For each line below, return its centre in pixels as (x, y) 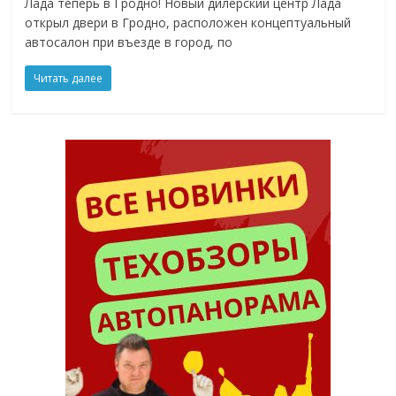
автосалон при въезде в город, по (129, 42)
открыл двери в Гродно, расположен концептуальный (188, 22)
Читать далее (69, 78)
